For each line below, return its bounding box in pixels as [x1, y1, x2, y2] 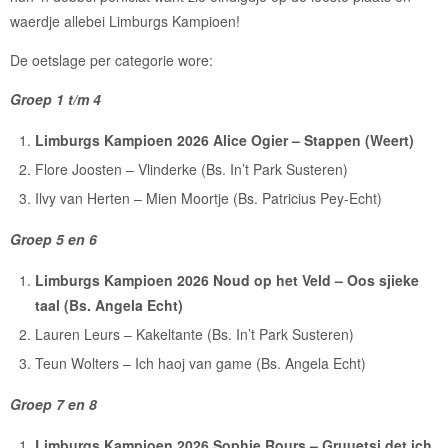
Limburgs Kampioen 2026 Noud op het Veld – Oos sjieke [35, 269, 420, 290]
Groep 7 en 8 [10, 393, 97, 414]
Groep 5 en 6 [10, 228, 97, 249]
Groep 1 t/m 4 [10, 88, 101, 109]
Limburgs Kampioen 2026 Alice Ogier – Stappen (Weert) [35, 129, 415, 150]
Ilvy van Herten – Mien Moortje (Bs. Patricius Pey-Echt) [35, 187, 383, 208]
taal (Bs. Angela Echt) [35, 294, 184, 315]
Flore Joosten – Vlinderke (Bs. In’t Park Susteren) [35, 158, 349, 179]
